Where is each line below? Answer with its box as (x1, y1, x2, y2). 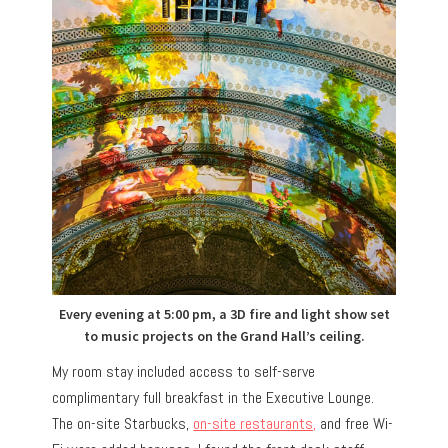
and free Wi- (316, 412, 394, 434)
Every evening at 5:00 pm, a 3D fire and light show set (58, 304, 390, 323)
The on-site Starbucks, (52, 412, 194, 434)
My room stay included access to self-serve (52, 360, 316, 382)
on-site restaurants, (193, 412, 317, 434)
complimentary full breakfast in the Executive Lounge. (52, 386, 375, 408)
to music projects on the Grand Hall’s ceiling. (83, 326, 365, 345)
